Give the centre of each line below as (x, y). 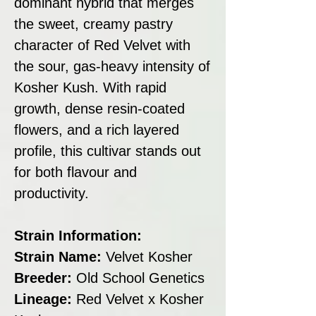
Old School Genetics (138, 278)
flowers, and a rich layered (97, 129)
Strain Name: (58, 256)
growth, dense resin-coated (99, 108)
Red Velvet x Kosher (138, 299)
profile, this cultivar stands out (108, 151)
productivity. (51, 193)
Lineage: (43, 299)
